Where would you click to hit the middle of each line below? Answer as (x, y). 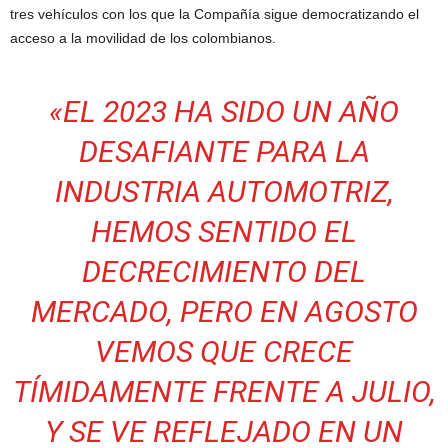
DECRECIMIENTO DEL (224, 272)
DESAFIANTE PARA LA (224, 152)
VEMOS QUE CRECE (224, 352)
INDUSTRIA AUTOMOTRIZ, (224, 192)
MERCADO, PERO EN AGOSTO (224, 312)
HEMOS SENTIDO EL (224, 232)
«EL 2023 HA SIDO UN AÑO (224, 112)
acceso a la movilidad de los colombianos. (143, 38)
